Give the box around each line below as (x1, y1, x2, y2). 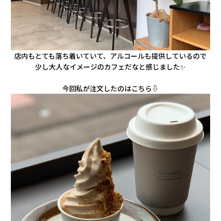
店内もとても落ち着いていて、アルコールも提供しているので (14, 50, 207, 61)
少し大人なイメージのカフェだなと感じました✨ (35, 61, 186, 72)
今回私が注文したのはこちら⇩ (62, 83, 159, 93)
